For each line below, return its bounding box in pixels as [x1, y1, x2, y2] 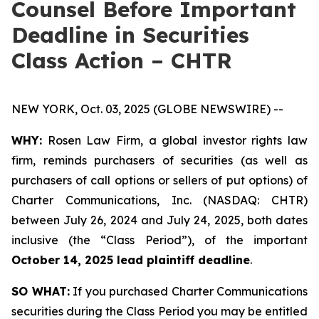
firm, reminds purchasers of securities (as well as [11, 153, 308, 167]
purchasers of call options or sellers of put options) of [11, 173, 308, 187]
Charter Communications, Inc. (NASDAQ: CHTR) [11, 193, 308, 207]
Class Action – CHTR [11, 47, 232, 74]
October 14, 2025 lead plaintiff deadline [11, 253, 250, 267]
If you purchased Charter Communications [69, 284, 308, 298]
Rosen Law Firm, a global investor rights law [42, 133, 308, 147]
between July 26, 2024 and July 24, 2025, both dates [11, 213, 308, 227]
